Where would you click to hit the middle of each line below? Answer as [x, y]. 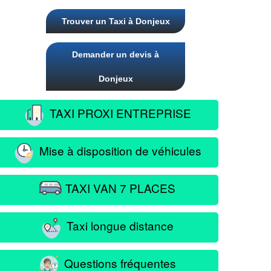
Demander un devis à [116, 54]
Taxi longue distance [119, 225]
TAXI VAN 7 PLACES [119, 188]
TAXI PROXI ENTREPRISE [119, 113]
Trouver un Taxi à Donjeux [116, 21]
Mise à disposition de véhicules [119, 150]
